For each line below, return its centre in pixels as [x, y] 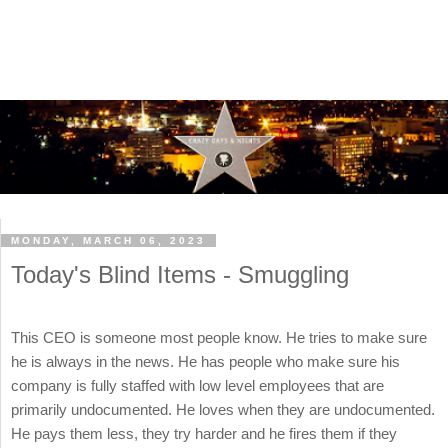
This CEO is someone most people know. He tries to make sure [219, 338]
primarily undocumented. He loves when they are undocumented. [223, 410]
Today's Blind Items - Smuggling [180, 275]
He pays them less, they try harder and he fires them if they [204, 434]
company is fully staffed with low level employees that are [197, 386]
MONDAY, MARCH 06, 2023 [108, 241]
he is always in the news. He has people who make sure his [205, 362]
